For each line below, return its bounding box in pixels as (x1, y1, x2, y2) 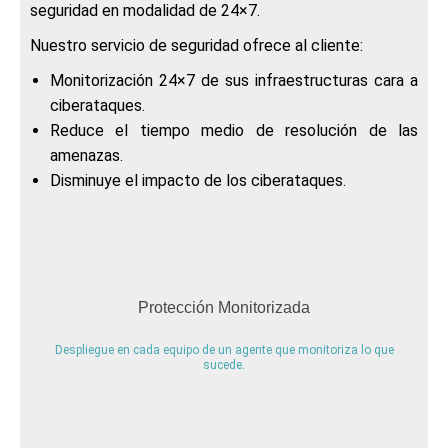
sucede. (203, 357, 245, 372)
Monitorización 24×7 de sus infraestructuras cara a (50, 70, 418, 90)
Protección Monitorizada (138, 298, 310, 316)
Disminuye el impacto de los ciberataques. (50, 170, 346, 190)
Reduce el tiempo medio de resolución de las (50, 120, 418, 140)
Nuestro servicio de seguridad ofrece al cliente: (30, 35, 363, 55)
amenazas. (50, 145, 123, 165)
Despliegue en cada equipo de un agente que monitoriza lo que (54, 342, 394, 357)
